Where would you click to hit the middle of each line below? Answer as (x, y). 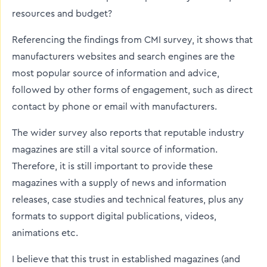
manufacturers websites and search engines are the (123, 57)
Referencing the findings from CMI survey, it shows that (132, 40)
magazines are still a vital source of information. (115, 150)
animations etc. (45, 233)
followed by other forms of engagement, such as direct (132, 90)
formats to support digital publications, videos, (114, 216)
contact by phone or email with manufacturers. (114, 107)
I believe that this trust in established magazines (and (126, 259)
